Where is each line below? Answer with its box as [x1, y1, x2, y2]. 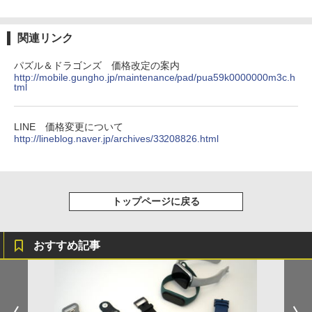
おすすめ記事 [33, 239, 100, 251]
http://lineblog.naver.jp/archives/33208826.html [14, 132, 219, 144]
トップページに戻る [112, 195, 200, 207]
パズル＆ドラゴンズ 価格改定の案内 [14, 59, 180, 71]
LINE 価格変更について [14, 120, 123, 132]
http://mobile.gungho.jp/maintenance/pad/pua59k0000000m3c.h [14, 71, 296, 83]
